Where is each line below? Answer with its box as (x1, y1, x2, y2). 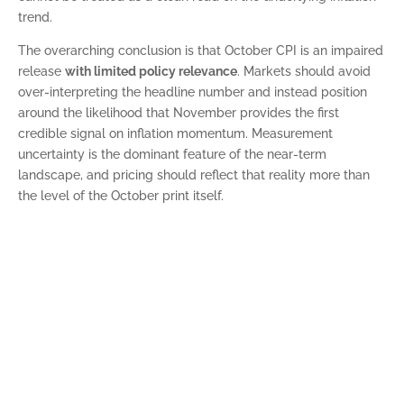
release (18, 64, 65, 78)
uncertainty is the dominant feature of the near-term (18, 147, 326, 161)
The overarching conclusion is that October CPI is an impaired (18, 43, 383, 58)
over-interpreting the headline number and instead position (18, 85, 367, 99)
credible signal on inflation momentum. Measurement (18, 126, 333, 141)
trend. (18, 10, 52, 24)
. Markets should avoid (237, 64, 371, 78)
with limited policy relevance (65, 64, 237, 78)
